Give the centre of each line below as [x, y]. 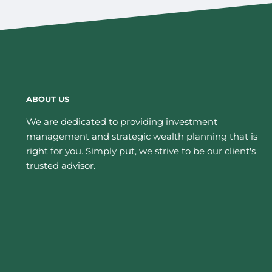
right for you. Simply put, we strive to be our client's [141, 151]
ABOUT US [48, 99]
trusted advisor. [61, 166]
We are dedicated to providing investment [122, 122]
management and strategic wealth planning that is [142, 137]
